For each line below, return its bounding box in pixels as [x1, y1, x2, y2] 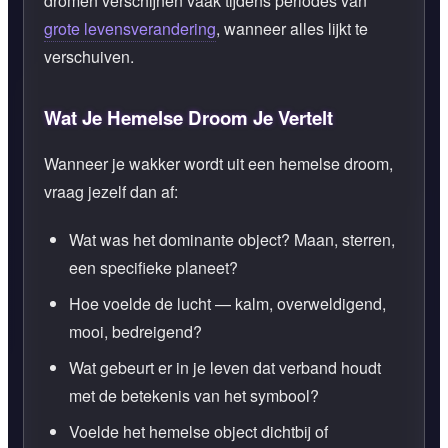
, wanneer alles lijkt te [216, 16, 368, 40]
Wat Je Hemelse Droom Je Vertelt [44, 103, 333, 131]
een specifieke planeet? [69, 255, 238, 279]
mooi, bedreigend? [69, 319, 202, 343]
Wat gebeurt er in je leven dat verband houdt [69, 355, 381, 379]
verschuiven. [44, 44, 134, 68]
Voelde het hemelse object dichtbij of [69, 419, 328, 443]
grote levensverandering [44, 16, 216, 40]
